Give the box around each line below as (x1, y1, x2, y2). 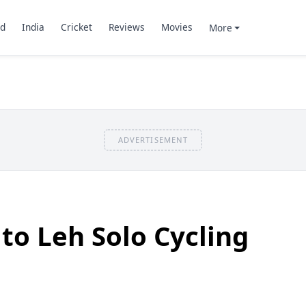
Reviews (108, 20, 145, 34)
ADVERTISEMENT (117, 134, 189, 145)
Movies (161, 20, 193, 34)
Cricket (60, 20, 92, 34)
